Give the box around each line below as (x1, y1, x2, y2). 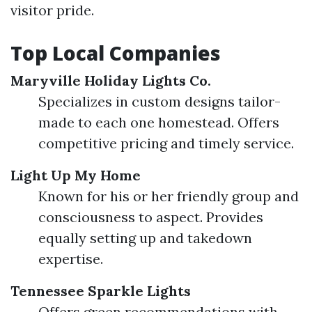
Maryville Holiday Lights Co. (10, 72, 211, 89)
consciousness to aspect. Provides (38, 208, 263, 226)
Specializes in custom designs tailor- (38, 93, 281, 110)
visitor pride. (10, 1, 94, 19)
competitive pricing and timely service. (38, 134, 294, 152)
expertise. (38, 250, 103, 267)
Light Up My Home (10, 166, 141, 184)
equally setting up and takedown (38, 229, 252, 247)
